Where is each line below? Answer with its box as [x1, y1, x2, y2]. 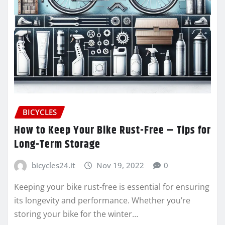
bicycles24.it [31, 160, 75, 170]
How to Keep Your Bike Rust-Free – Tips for [14, 122, 211, 139]
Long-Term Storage [14, 136, 100, 153]
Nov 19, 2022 [96, 160, 145, 170]
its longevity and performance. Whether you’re [14, 195, 190, 206]
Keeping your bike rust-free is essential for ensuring [14, 181, 209, 193]
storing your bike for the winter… [14, 208, 138, 220]
